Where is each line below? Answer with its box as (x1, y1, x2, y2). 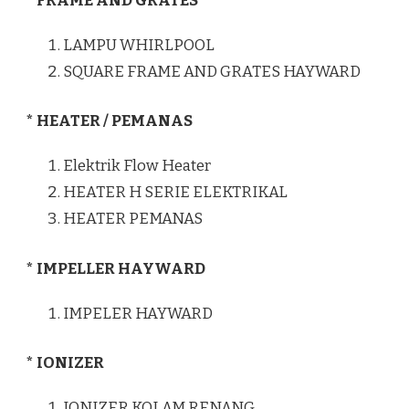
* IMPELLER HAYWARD (26, 258, 205, 278)
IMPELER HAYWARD (63, 303, 213, 323)
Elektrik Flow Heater (63, 156, 211, 176)
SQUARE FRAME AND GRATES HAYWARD (63, 61, 361, 81)
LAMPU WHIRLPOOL (63, 35, 215, 55)
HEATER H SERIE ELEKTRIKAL (63, 183, 288, 203)
